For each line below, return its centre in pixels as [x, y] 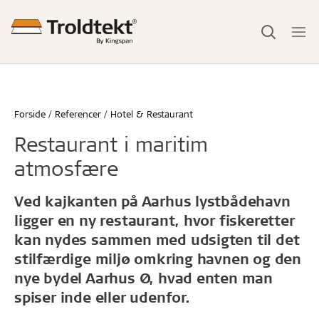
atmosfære [66, 168]
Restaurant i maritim [111, 143]
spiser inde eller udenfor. [102, 297]
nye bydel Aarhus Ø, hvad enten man [144, 278]
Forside [30, 114]
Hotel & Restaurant [152, 114]
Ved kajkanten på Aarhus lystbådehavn [152, 201]
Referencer [78, 114]
